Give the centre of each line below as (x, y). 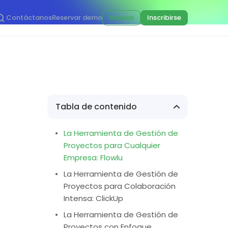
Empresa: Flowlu (93, 158)
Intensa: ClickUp (94, 198)
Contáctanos (29, 18)
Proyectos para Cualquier (112, 145)
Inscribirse (164, 18)
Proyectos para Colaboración (120, 186)
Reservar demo (77, 18)
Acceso (122, 18)
